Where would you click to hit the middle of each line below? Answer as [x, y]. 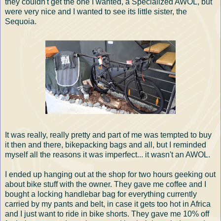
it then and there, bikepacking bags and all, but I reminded [106, 145]
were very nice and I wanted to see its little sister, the [96, 11]
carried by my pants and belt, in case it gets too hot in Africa [108, 204]
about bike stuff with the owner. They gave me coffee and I [106, 184]
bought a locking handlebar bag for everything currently [101, 194]
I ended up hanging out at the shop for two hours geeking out [110, 174]
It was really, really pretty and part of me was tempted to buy [108, 135]
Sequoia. [21, 21]
